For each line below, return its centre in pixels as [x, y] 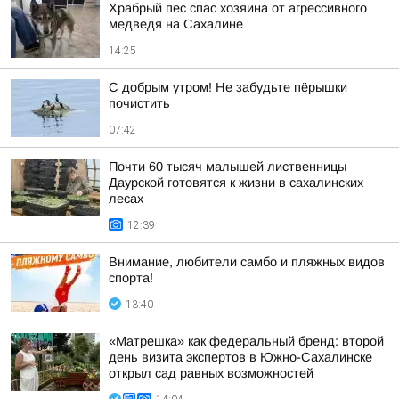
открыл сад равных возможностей [211, 373]
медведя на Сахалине [176, 24]
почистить [139, 103]
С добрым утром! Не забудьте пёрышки [228, 87]
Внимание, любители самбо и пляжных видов [247, 262]
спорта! [131, 278]
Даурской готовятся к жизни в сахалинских [236, 183]
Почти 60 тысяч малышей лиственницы [228, 167]
